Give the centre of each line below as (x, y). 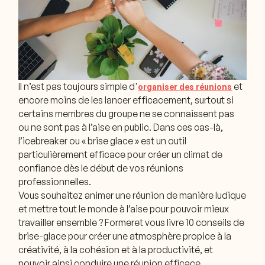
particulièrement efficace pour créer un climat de (121, 154)
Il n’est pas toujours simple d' (78, 86)
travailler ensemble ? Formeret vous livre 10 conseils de (132, 222)
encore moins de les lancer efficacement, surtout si (126, 100)
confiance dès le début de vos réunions (101, 168)
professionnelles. (55, 181)
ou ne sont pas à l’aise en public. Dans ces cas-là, (121, 127)
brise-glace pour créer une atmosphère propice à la (125, 236)
